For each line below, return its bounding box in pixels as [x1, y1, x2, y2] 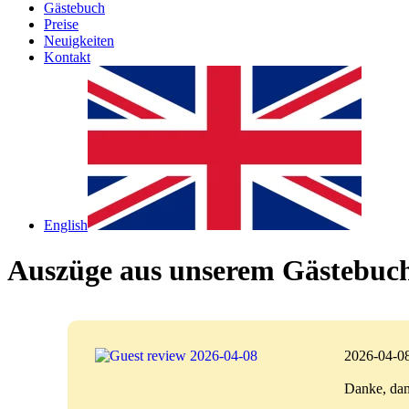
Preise [44, 16, 79, 33]
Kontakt [44, 49, 90, 66]
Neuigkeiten [44, 33, 114, 49]
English [44, 217, 88, 234]
